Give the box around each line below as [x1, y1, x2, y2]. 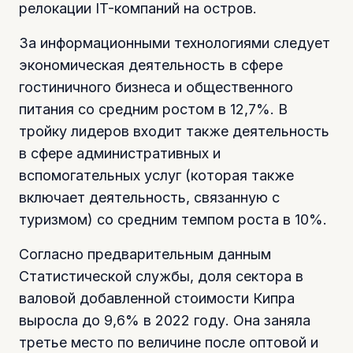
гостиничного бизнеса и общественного [19, 78, 293, 95]
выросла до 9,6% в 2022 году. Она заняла [19, 311, 310, 329]
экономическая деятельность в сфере [19, 56, 283, 73]
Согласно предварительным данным [19, 245, 271, 262]
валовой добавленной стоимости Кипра [19, 289, 295, 307]
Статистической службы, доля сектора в [19, 267, 303, 284]
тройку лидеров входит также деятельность [19, 122, 329, 139]
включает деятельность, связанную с [19, 188, 280, 206]
